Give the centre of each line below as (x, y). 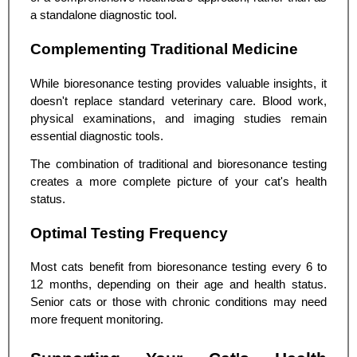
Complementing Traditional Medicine (164, 49)
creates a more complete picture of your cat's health (178, 181)
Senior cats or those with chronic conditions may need (178, 302)
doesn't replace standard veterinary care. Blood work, (178, 101)
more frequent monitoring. (97, 320)
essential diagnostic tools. (97, 136)
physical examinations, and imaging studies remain (178, 118)
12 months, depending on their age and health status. (178, 285)
